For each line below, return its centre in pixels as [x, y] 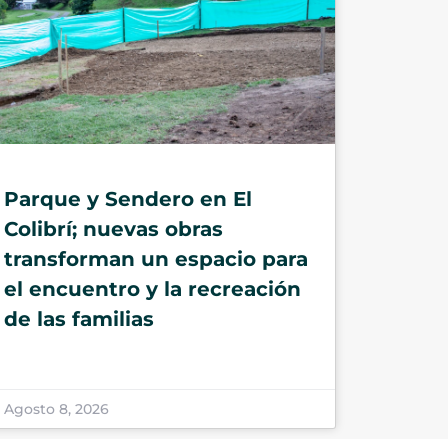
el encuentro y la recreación [152, 288]
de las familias [78, 318]
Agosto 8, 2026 [56, 408]
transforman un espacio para [155, 258]
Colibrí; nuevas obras [113, 228]
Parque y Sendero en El [127, 198]
